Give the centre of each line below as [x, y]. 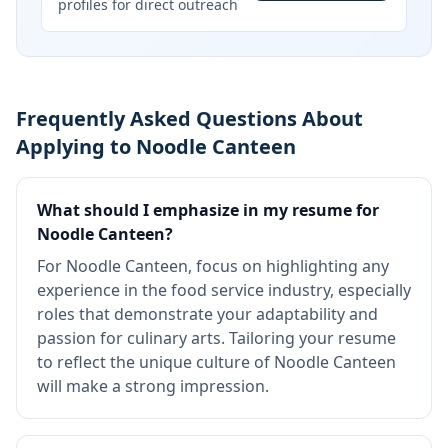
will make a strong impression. [153, 386]
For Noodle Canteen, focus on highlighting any [213, 266]
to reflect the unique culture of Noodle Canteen [216, 362]
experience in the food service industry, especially [224, 290]
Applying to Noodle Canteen [156, 146]
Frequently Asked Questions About [189, 118]
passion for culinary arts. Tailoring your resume [216, 338]
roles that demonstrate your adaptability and [207, 314]
